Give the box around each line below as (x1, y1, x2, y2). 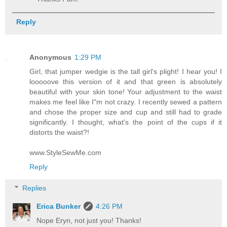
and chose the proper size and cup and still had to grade (29, 108, 222, 117)
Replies (22, 184, 47, 193)
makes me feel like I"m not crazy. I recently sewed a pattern (29, 98, 222, 106)
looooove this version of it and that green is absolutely (29, 78, 222, 86)
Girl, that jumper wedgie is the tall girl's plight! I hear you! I (29, 67, 222, 76)
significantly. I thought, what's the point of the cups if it (29, 118, 222, 127)
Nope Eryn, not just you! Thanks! (36, 216, 142, 225)
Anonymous (29, 53, 71, 62)
